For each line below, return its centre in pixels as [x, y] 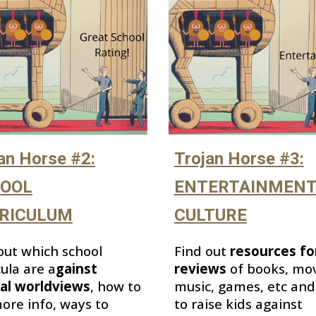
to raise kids [214, 303]
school [82, 251]
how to [117, 286]
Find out [202, 250]
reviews [202, 268]
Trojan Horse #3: [239, 158]
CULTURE [210, 215]
